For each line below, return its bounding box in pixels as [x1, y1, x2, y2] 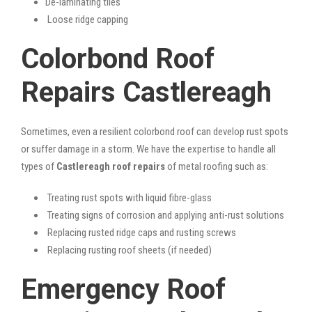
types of [21, 159, 56, 173]
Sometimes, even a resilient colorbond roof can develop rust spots [21, 125, 288, 138]
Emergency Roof [21, 272, 226, 306]
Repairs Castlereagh [21, 75, 272, 109]
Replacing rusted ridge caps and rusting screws [45, 226, 236, 239]
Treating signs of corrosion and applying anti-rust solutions [45, 208, 284, 221]
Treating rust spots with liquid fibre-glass [45, 191, 212, 204]
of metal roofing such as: [165, 159, 268, 173]
